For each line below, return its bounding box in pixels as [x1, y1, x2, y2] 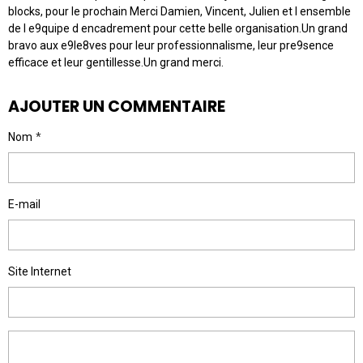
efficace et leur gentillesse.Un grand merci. [8, 55, 224, 69]
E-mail [8, 197, 41, 211]
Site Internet [8, 264, 71, 278]
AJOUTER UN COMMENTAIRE [8, 95, 225, 117]
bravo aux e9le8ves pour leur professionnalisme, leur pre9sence [8, 38, 334, 52]
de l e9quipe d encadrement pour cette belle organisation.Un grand [8, 21, 348, 35]
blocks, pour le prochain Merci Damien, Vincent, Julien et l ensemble [8, 4, 351, 18]
